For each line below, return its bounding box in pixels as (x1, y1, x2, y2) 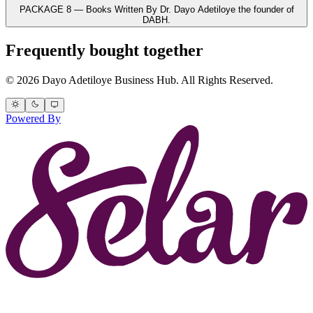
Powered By (6, 112, 61, 124)
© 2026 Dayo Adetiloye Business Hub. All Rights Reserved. (6, 73, 273, 86)
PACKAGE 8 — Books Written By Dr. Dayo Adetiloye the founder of (19, 3, 294, 15)
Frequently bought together (6, 41, 203, 59)
